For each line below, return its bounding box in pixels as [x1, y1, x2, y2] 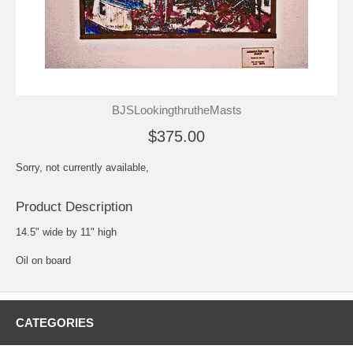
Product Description [16, 199, 132, 214]
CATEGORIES [16, 315, 94, 329]
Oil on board [16, 254, 71, 266]
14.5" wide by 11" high [16, 225, 117, 238]
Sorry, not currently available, [16, 161, 149, 173]
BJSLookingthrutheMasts [111, 102, 242, 117]
